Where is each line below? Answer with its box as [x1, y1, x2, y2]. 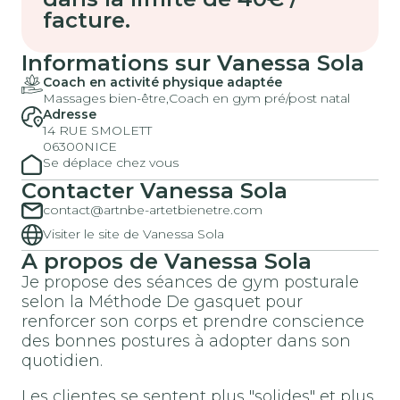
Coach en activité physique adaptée [43, 74, 282, 90]
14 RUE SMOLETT [43, 122, 152, 138]
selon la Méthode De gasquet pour [21, 291, 303, 312]
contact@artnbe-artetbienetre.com [43, 201, 262, 218]
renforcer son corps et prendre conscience [21, 311, 364, 331]
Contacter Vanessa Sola [21, 177, 287, 204]
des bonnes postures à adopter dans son [21, 330, 351, 351]
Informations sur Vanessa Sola [21, 50, 364, 76]
